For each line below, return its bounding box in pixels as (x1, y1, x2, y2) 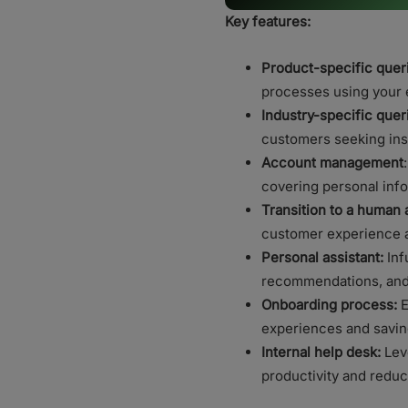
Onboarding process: (261, 296, 397, 314)
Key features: (225, 13, 311, 31)
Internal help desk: (261, 343, 381, 362)
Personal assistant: (261, 249, 383, 267)
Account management (261, 154, 403, 172)
